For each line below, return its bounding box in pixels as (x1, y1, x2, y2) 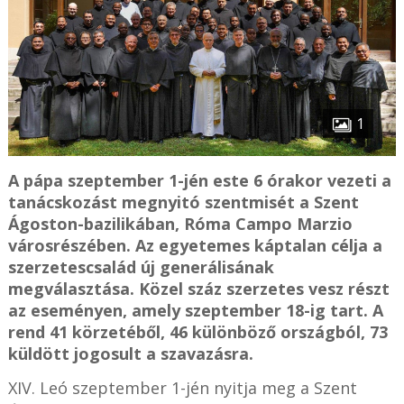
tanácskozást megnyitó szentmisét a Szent (7, 190, 359, 213)
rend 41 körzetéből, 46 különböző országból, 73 (7, 320, 388, 343)
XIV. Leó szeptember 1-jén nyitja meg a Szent (7, 376, 357, 399)
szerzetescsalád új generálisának (7, 255, 274, 278)
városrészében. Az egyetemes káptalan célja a (7, 234, 382, 256)
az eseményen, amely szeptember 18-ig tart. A (7, 298, 383, 321)
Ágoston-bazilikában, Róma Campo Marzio (7, 212, 353, 234)
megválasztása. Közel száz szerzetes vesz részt (7, 277, 390, 299)
